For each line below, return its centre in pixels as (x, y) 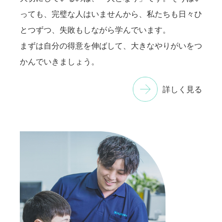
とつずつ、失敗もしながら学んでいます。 (95, 30)
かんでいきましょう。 (59, 61)
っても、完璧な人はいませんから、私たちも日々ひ (111, 14)
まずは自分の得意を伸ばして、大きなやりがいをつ (111, 46)
